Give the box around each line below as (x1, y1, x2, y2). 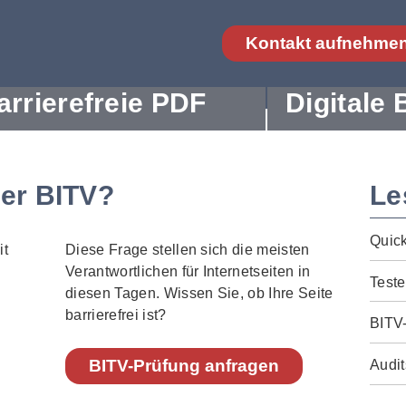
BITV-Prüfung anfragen (89, 356, 280, 375)
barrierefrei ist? (65, 307, 167, 323)
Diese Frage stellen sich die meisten (65, 242, 310, 257)
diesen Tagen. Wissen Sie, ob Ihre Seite (65, 285, 333, 301)
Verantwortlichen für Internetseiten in (65, 264, 311, 279)
